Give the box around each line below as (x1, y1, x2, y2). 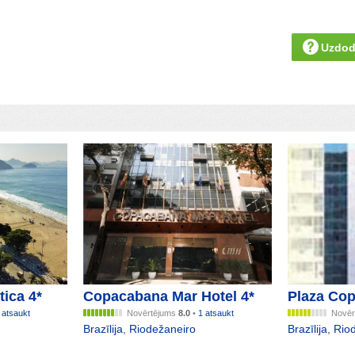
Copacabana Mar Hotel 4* (83, 288, 255, 305)
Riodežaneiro (129, 323, 197, 336)
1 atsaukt (198, 308, 235, 319)
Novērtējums (127, 308, 179, 319)
